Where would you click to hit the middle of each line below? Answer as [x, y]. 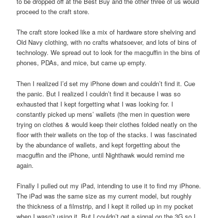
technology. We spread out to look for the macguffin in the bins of [109, 53]
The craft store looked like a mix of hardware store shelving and [106, 32]
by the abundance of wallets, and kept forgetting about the [99, 145]
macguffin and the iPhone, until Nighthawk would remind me [101, 155]
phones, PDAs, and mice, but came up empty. [82, 63]
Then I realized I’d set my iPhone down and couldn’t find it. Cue [106, 83]
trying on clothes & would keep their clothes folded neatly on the [107, 124]
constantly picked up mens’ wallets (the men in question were [103, 114]
